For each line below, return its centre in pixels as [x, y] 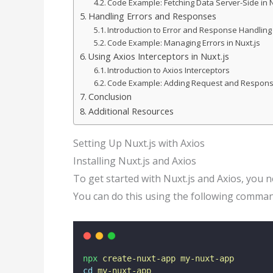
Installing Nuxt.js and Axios [135, 161]
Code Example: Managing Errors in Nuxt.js [184, 43]
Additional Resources [131, 112]
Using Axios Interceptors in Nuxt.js [158, 57]
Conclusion [110, 97]
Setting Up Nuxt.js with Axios [139, 144]
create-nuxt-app [139, 258]
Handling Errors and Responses [152, 16]
